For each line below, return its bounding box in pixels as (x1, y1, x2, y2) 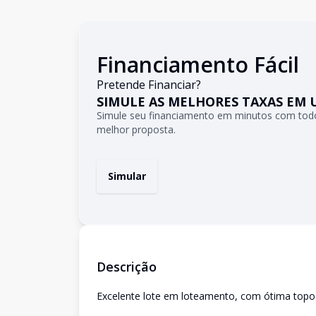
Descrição (97, 258, 157, 275)
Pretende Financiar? (97, 77, 201, 92)
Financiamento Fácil (97, 50, 299, 79)
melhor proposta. (97, 123, 176, 136)
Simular (108, 169, 146, 183)
